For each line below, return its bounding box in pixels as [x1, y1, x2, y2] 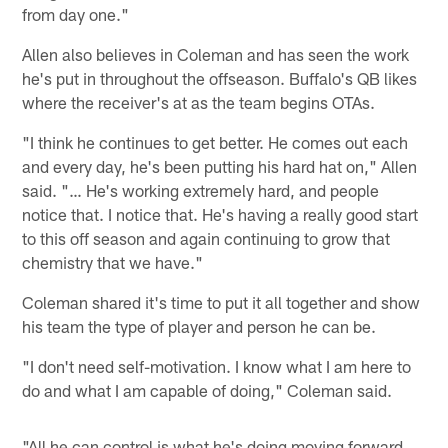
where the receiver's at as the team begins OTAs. [22, 92, 376, 113]
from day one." [22, 4, 130, 25]
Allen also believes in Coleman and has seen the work [22, 44, 410, 65]
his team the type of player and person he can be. [22, 316, 377, 337]
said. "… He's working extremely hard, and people [22, 180, 380, 201]
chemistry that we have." [22, 252, 204, 273]
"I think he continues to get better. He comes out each [22, 132, 409, 153]
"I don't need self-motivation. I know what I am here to [22, 356, 412, 377]
